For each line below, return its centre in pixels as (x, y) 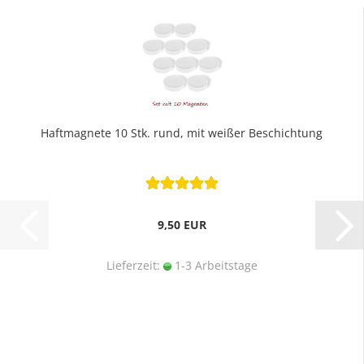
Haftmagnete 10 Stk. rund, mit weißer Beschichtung (182, 133)
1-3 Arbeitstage (214, 265)
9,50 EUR (182, 225)
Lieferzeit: (134, 265)
